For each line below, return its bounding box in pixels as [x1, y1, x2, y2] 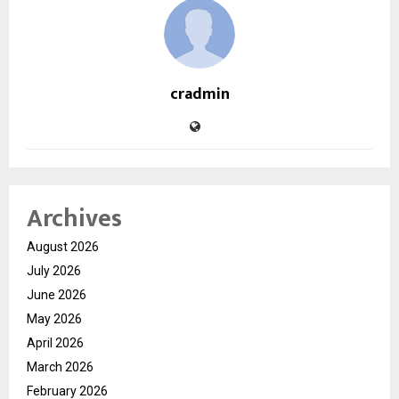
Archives [27, 197, 122, 240]
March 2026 [27, 359, 94, 374]
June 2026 [27, 287, 86, 302]
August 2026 [27, 239, 99, 254]
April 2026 [27, 335, 84, 350]
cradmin [169, 80, 230, 108]
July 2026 [27, 263, 81, 278]
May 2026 [27, 311, 82, 326]
